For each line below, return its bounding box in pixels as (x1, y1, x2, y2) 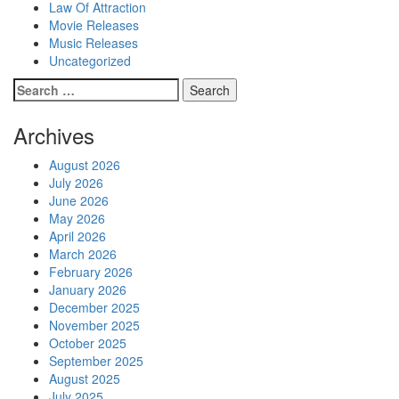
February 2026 (49, 263, 133, 281)
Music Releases (49, 34, 138, 53)
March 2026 (49, 245, 117, 264)
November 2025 (49, 316, 140, 335)
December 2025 (49, 298, 140, 317)
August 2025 (49, 370, 120, 388)
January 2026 (49, 281, 126, 299)
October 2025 (49, 334, 126, 353)
